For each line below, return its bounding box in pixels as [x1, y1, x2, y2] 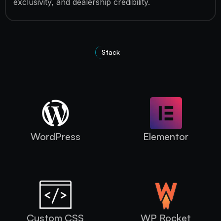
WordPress [30, 130, 80, 143]
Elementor [143, 130, 188, 143]
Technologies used [49, 57, 172, 76]
